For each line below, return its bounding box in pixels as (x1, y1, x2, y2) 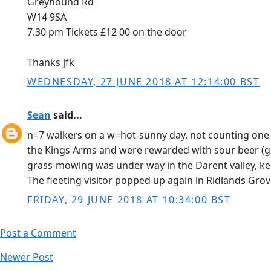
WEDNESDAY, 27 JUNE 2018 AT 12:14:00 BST (27, 75, 260, 88)
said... (51, 108, 82, 122)
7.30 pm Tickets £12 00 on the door (27, 25, 187, 39)
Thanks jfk (27, 56, 74, 69)
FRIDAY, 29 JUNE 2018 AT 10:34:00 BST (27, 193, 231, 206)
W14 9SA (27, 10, 67, 24)
